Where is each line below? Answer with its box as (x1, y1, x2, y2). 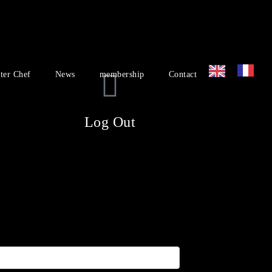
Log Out (84, 114, 136, 130)
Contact (168, 69, 197, 79)
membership (99, 69, 144, 79)
